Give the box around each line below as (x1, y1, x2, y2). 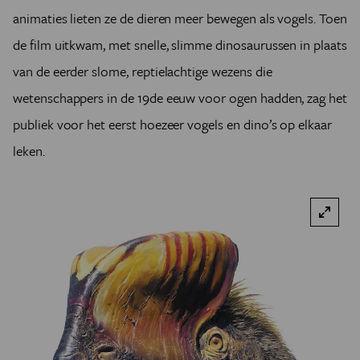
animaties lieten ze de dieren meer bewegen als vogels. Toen (13, 7, 347, 28)
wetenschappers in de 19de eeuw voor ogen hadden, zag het (13, 87, 347, 108)
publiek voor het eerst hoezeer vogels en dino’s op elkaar (13, 113, 332, 134)
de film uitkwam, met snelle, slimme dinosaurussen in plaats (13, 34, 347, 55)
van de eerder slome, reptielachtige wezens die (13, 60, 272, 81)
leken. (13, 140, 48, 161)
